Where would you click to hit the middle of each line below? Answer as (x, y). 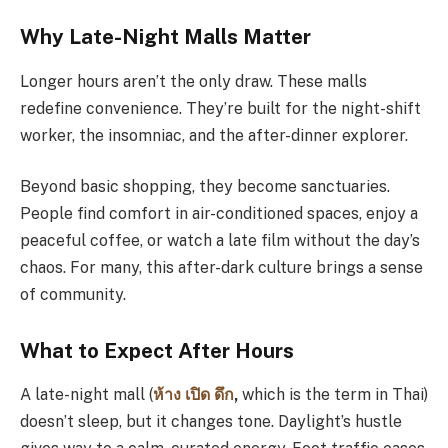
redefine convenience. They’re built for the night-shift (220, 108)
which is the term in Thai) (335, 395)
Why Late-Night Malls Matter (165, 37)
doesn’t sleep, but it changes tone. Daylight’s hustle (211, 422)
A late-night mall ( (86, 395)
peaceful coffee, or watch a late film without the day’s (220, 241)
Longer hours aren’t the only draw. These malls (193, 81)
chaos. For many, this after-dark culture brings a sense (221, 268)
